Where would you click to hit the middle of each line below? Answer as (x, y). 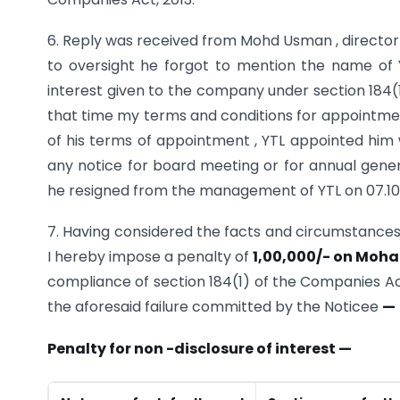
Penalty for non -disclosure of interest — (200, 348)
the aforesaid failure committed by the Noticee (215, 307)
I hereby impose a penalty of (150, 257)
